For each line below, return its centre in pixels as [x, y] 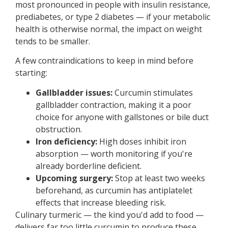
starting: [31, 73]
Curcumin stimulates [153, 92]
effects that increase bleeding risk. [101, 202]
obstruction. [59, 129]
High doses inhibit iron [142, 141]
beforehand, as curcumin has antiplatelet [114, 190]
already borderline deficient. [89, 166]
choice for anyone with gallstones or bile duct [122, 117]
